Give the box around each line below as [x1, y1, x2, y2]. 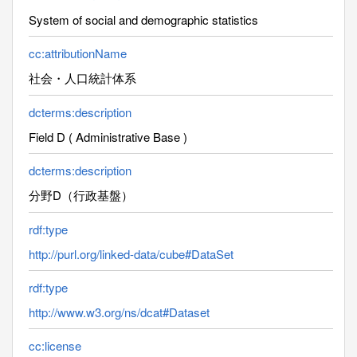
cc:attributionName [29, 44, 127, 61]
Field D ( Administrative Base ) [29, 127, 187, 145]
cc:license [29, 336, 81, 354]
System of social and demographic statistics [29, 10, 258, 28]
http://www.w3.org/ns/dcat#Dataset [29, 303, 210, 320]
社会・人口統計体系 [29, 69, 136, 86]
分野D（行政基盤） [29, 186, 133, 203]
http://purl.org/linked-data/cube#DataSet [29, 245, 233, 262]
